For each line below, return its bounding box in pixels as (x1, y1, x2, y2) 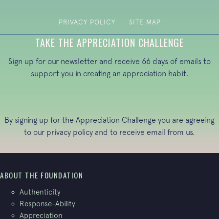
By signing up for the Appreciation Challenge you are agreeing (4, 115, 215, 125)
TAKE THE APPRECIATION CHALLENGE (35, 35, 184, 50)
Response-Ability (20, 199, 75, 208)
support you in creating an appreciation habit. (30, 69, 189, 78)
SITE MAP (129, 18, 161, 26)
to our (24, 128, 46, 137)
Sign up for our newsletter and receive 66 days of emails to (8, 57, 211, 66)
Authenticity (20, 188, 61, 197)
